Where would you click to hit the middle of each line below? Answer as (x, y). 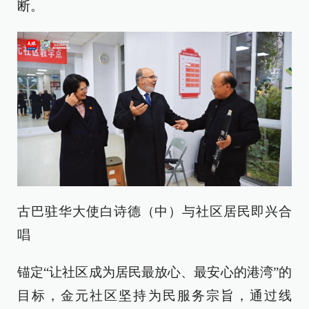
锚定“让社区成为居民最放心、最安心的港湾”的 (154, 272)
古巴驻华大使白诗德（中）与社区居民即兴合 (154, 212)
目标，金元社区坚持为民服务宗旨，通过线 (154, 296)
